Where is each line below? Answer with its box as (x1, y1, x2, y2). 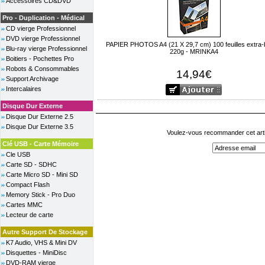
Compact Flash (6, 181, 50, 188)
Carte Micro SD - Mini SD (6, 171, 78, 178)
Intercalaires (6, 85, 41, 92)
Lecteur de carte (6, 211, 53, 218)
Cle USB (6, 151, 30, 158)
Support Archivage (6, 75, 59, 82)
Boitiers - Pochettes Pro (6, 55, 74, 62)
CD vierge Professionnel (6, 25, 76, 32)
